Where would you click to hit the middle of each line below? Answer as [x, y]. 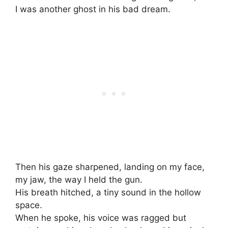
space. [29, 205]
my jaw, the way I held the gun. [79, 180]
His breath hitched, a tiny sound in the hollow [108, 193]
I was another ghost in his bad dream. [93, 9]
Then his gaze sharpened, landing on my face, [110, 167]
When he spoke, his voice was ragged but [101, 218]
